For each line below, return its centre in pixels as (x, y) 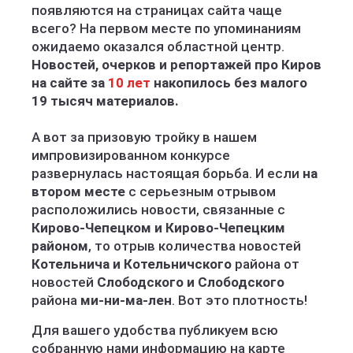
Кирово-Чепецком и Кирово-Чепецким (158, 228)
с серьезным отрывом (201, 191)
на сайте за (70, 83)
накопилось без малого (229, 83)
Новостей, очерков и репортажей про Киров (176, 65)
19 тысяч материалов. (105, 101)
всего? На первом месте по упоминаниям (166, 28)
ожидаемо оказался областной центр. (158, 46)
